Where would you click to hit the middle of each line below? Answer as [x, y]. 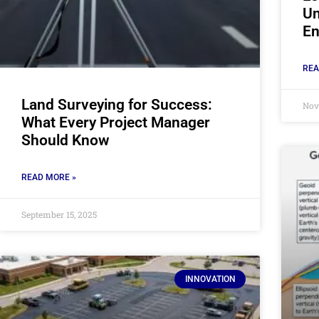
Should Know [66, 140]
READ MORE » [49, 177]
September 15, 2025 [59, 214]
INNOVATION [210, 279]
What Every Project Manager [116, 122]
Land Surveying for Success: [117, 104]
